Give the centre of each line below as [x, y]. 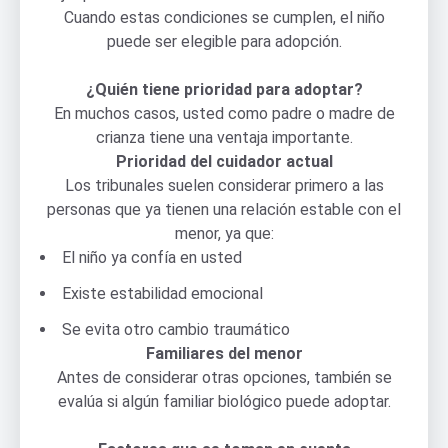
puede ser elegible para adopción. [224, 41]
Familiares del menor [224, 353]
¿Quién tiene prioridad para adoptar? [224, 89]
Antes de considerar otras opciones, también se [224, 377]
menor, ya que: [224, 233]
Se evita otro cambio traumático [176, 329]
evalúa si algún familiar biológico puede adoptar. [224, 401]
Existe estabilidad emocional [162, 293]
